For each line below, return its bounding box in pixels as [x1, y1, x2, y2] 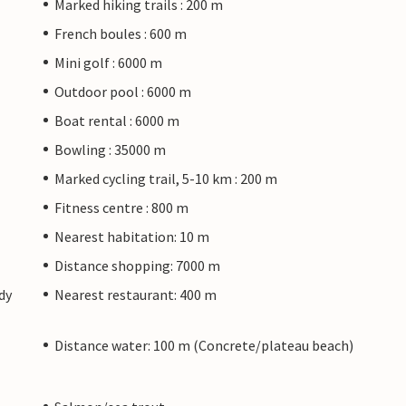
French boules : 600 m [54, 24, 187, 43]
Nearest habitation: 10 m [54, 227, 209, 246]
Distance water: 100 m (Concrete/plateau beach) [54, 335, 353, 354]
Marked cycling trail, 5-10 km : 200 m [54, 169, 277, 188]
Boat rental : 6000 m [54, 111, 179, 130]
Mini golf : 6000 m [54, 53, 162, 72]
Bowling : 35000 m [54, 140, 166, 159]
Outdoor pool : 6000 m [54, 82, 191, 101]
